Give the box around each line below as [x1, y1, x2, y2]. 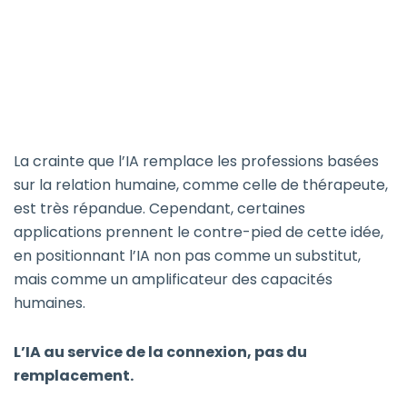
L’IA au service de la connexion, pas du [14, 342, 307, 363]
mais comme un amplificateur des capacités [14, 269, 333, 291]
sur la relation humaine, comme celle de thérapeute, [14, 174, 388, 196]
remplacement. [14, 365, 134, 387]
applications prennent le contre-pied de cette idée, [14, 222, 383, 243]
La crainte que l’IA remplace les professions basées [14, 151, 379, 173]
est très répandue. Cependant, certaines [14, 198, 305, 220]
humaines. [14, 293, 85, 314]
